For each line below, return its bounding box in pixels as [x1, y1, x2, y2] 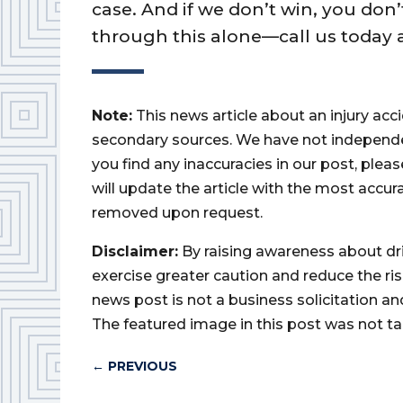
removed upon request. [92, 204, 264, 222]
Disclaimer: [92, 243, 179, 261]
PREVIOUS [108, 357, 178, 374]
